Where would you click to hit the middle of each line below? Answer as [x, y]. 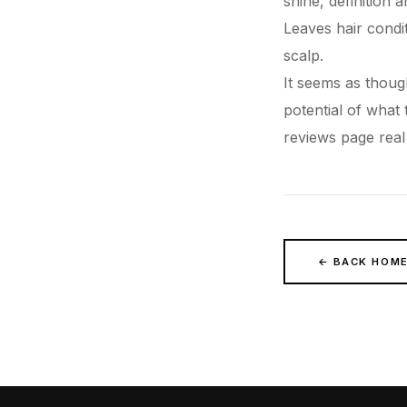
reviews [310, 137]
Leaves [310, 28]
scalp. [303, 55]
